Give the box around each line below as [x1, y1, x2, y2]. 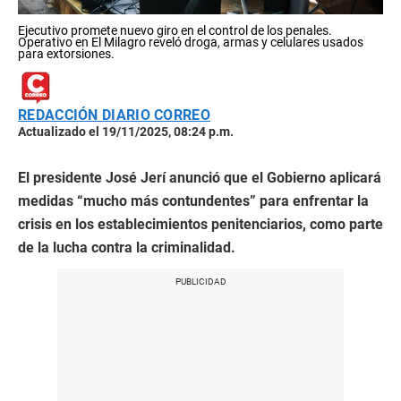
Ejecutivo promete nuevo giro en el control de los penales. [18, 23, 332, 38]
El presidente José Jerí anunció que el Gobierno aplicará [18, 169, 381, 187]
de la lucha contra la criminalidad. [18, 239, 235, 257]
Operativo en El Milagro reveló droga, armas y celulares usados [18, 35, 363, 50]
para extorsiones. [18, 47, 115, 62]
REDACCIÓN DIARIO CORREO [18, 107, 210, 124]
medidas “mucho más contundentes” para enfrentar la [18, 192, 369, 210]
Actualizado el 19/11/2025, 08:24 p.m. [18, 124, 234, 140]
